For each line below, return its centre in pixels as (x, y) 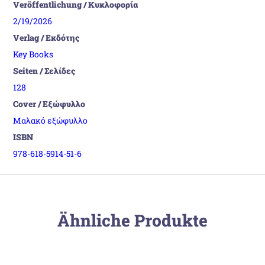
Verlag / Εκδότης (46, 37)
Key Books (33, 54)
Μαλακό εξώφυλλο (51, 120)
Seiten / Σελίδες (44, 70)
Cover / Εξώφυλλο (49, 104)
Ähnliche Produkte (132, 220)
